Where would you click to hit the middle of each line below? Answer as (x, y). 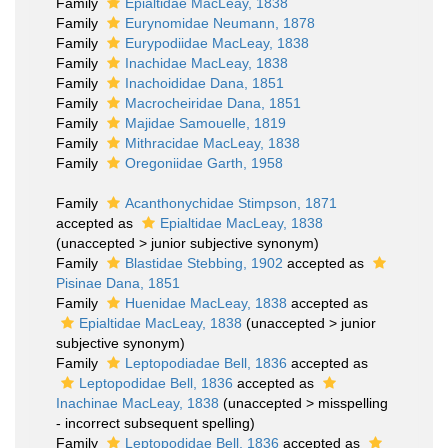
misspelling (353, 403)
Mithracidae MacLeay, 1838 (212, 143)
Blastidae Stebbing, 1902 (204, 263)
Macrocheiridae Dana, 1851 (213, 103)
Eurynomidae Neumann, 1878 (220, 23)
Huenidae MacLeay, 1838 (206, 303)
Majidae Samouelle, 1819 (205, 123)
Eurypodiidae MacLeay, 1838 (217, 43)
